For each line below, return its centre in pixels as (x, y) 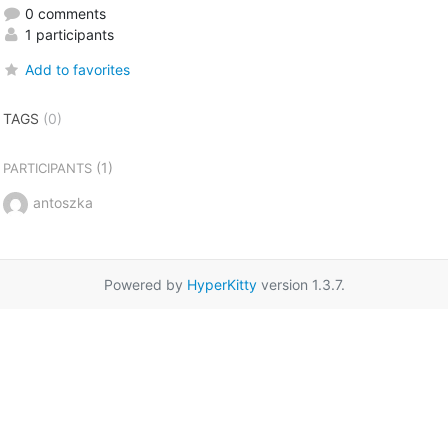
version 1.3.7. (300, 284)
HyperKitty (221, 284)
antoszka (62, 202)
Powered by (145, 284)
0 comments (63, 13)
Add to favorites (77, 69)
